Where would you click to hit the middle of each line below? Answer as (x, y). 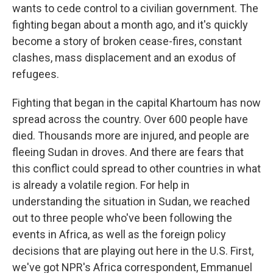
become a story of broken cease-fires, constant (127, 41)
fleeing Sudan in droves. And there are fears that (128, 152)
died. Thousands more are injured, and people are (131, 136)
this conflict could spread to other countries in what (136, 168)
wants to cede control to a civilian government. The (135, 8)
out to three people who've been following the (122, 218)
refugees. (36, 74)
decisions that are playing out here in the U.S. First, (133, 251)
